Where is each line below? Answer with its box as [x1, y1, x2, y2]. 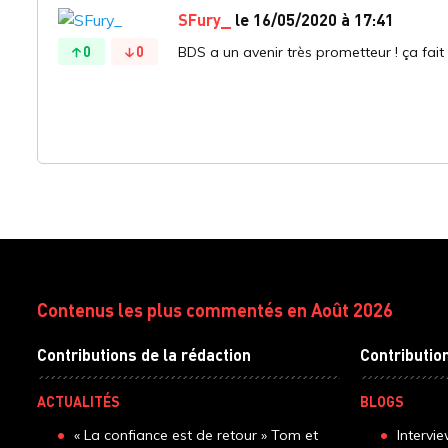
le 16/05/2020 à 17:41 [231, 8, 394, 30]
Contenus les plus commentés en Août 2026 [37, 297, 393, 321]
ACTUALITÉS [37, 391, 120, 410]
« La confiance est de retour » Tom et [74, 425, 318, 444]
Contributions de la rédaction [37, 343, 251, 365]
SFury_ [178, 8, 231, 30]
